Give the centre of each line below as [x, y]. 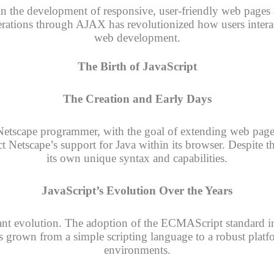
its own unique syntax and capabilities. [137, 158]
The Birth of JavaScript [137, 66]
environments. [137, 250]
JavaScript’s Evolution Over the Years [137, 191]
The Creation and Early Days [137, 98]
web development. [137, 37]
